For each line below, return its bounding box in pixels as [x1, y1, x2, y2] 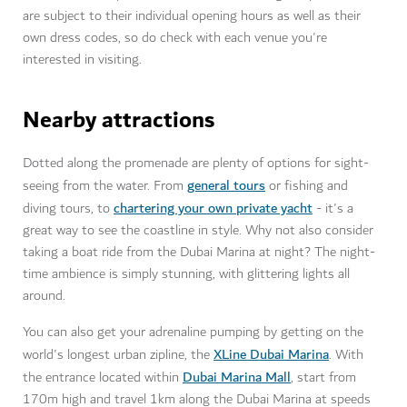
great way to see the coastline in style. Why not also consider [23, 219, 373, 243]
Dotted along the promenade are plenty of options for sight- [23, 152, 369, 175]
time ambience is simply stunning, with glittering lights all [23, 263, 350, 286]
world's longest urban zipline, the [23, 343, 213, 367]
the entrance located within [23, 366, 183, 390]
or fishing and [265, 174, 348, 198]
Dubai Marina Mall [183, 365, 291, 390]
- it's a [313, 197, 353, 221]
